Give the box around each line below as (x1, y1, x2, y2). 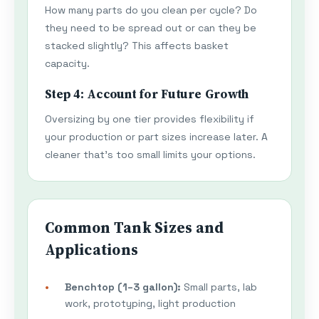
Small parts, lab (181, 281, 257, 294)
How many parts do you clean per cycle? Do (45, 4, 257, 17)
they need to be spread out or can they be (45, 21, 256, 35)
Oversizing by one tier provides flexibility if (45, 113, 254, 126)
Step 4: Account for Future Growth (45, 86, 249, 103)
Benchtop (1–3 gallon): (65, 281, 181, 294)
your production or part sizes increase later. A (45, 130, 268, 144)
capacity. (45, 57, 90, 70)
